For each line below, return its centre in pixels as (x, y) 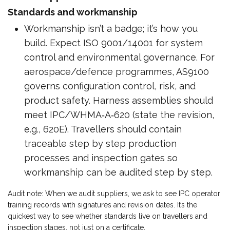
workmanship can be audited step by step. (118, 172)
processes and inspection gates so (101, 158)
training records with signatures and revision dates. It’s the (102, 205)
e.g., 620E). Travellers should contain (103, 129)
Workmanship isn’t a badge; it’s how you (111, 28)
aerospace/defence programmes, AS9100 (117, 72)
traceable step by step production (100, 143)
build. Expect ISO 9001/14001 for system (113, 43)
